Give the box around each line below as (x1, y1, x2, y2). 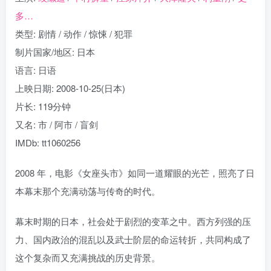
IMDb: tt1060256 (15, 136, 80, 149)
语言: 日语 (15, 64, 56, 77)
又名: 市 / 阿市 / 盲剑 (15, 118, 98, 131)
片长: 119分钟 (15, 100, 71, 113)
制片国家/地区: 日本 (15, 45, 95, 59)
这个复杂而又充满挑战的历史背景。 (15, 251, 160, 264)
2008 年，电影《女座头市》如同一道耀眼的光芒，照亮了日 (15, 166, 255, 180)
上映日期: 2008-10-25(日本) (15, 82, 125, 95)
